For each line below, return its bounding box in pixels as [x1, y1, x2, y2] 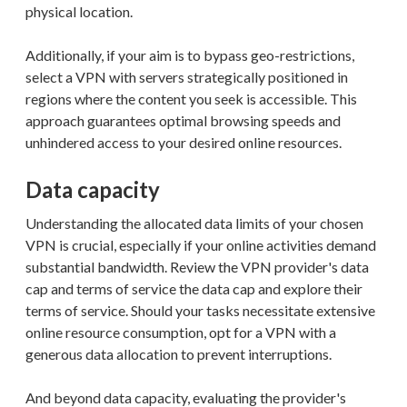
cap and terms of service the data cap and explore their [25, 279, 362, 297]
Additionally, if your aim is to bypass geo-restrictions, [25, 45, 354, 64]
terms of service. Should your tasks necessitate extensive [25, 301, 375, 319]
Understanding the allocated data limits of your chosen [25, 213, 363, 232]
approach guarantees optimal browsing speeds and [25, 111, 341, 129]
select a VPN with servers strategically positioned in [25, 67, 348, 85]
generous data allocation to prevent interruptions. [25, 344, 332, 362]
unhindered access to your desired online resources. [25, 133, 342, 151]
